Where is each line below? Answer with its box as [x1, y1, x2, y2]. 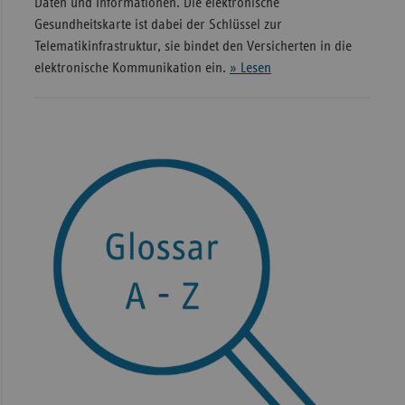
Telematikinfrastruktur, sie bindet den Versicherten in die [33, 38, 352, 53]
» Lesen [229, 60, 271, 75]
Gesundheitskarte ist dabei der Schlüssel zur [33, 16, 282, 32]
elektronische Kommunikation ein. [33, 60, 230, 75]
